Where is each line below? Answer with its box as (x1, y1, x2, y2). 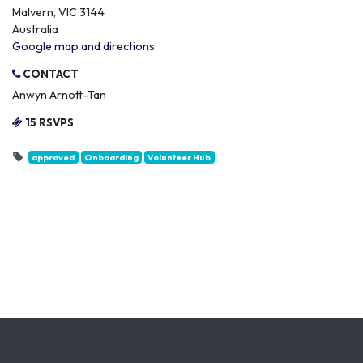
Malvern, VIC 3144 (12, 5, 105, 19)
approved (32, 152, 75, 163)
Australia (12, 22, 58, 36)
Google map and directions (12, 39, 155, 53)
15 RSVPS (23, 116, 74, 129)
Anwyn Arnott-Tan (12, 88, 106, 102)
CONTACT (20, 67, 79, 80)
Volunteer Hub (147, 152, 211, 163)
